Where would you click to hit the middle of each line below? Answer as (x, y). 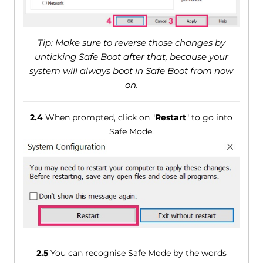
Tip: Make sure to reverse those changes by (131, 43)
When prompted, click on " (99, 118)
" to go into (210, 118)
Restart (171, 118)
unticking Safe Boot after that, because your (131, 57)
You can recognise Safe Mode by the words (137, 253)
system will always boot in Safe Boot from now (131, 71)
